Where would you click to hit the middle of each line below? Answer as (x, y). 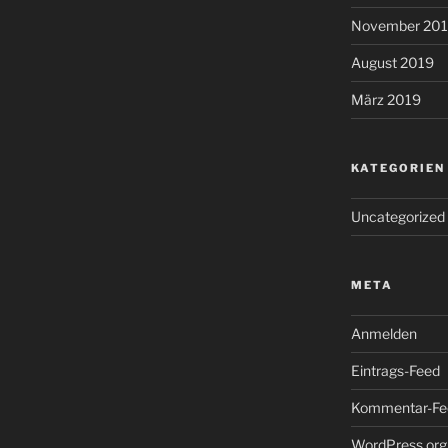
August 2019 (392, 63)
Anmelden (383, 334)
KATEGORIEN (397, 168)
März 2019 (385, 100)
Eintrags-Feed (395, 371)
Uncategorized (397, 217)
